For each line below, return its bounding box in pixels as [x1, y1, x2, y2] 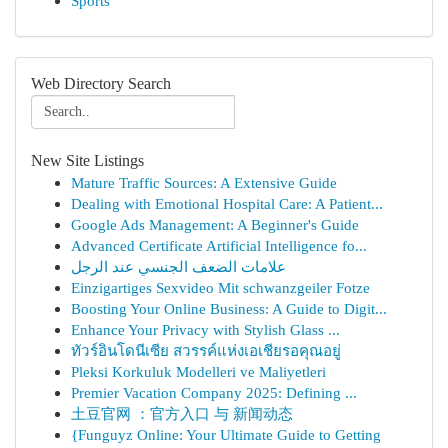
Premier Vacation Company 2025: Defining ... [71, 384, 357, 401]
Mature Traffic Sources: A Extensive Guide [71, 174, 337, 191]
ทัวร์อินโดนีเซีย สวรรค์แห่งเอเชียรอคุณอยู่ [71, 342, 341, 359]
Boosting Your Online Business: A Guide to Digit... [71, 300, 387, 317]
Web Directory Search [31, 75, 171, 92]
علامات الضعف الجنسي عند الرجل [71, 258, 286, 275]
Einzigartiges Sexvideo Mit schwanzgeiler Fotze [71, 279, 370, 296]
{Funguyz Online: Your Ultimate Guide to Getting [71, 426, 381, 443]
